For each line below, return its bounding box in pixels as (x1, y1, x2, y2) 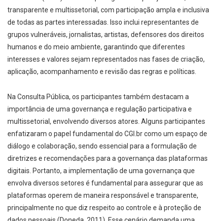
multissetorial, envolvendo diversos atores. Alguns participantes (7, 117, 205, 125)
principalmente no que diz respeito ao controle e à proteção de (7, 203, 201, 212)
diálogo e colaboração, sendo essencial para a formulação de (7, 142, 197, 150)
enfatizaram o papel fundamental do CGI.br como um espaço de (7, 129, 207, 138)
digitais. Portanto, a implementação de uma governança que (7, 166, 195, 175)
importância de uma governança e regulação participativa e (7, 105, 192, 113)
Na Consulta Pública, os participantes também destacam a (7, 92, 189, 101)
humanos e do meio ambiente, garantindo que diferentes (7, 42, 185, 51)
